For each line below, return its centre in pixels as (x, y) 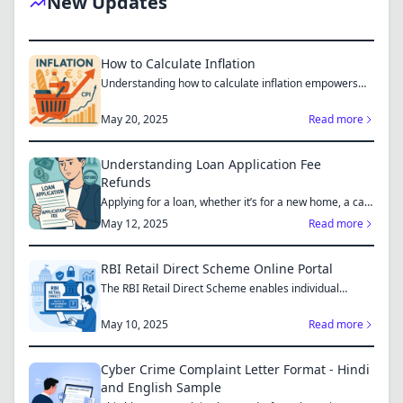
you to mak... (132, 98)
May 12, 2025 (134, 224)
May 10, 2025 (134, 324)
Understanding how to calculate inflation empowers (229, 83)
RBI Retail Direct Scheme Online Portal (217, 269)
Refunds (126, 182)
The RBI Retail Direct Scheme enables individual (220, 288)
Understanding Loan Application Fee (211, 164)
